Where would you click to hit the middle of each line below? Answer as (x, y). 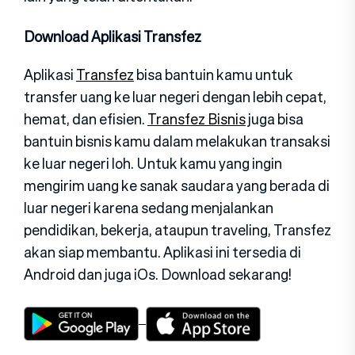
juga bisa (275, 119)
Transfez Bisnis (197, 119)
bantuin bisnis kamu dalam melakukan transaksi (177, 141)
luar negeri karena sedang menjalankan (149, 208)
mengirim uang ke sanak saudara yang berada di (177, 186)
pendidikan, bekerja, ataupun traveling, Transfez (177, 230)
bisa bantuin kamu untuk (214, 75)
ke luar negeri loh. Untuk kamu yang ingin (153, 164)
